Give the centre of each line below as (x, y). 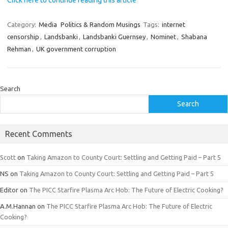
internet (174, 24)
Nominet (163, 37)
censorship (23, 37)
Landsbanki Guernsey (114, 37)
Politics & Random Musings (101, 24)
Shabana (194, 37)
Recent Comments (39, 134)
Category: (22, 24)
